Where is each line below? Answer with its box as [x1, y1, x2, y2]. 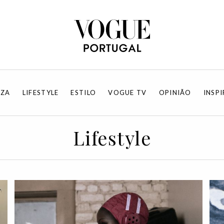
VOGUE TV [108, 88, 147, 96]
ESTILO [70, 88, 96, 96]
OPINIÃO [158, 88, 191, 96]
